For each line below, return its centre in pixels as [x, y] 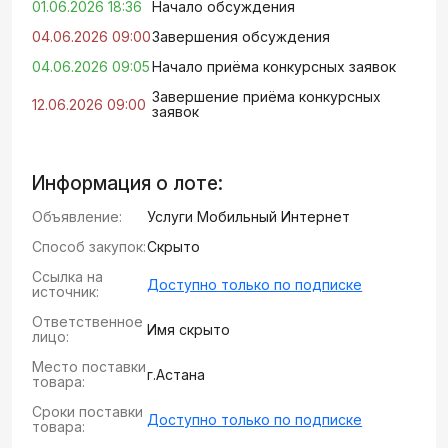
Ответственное [87, 321]
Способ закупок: [89, 246]
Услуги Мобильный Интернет [249, 216]
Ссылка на [67, 276]
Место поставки [89, 366]
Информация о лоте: [127, 183]
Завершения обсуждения [241, 36]
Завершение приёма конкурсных [266, 96]
